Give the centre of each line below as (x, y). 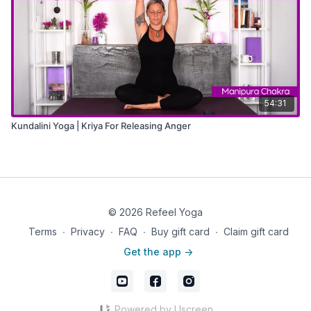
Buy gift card (180, 232)
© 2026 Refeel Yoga (155, 212)
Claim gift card (256, 232)
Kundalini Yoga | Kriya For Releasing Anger (101, 125)
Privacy (87, 232)
